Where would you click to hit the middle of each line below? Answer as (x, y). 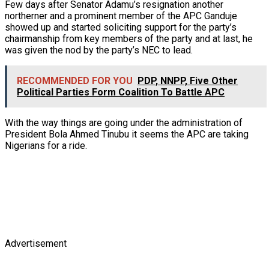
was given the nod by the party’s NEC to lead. (99, 50)
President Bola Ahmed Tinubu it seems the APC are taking (127, 134)
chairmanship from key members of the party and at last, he (129, 38)
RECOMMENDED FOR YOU (75, 80)
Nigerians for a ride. (46, 145)
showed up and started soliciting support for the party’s (121, 27)
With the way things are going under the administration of (124, 122)
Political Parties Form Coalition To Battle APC (121, 92)
